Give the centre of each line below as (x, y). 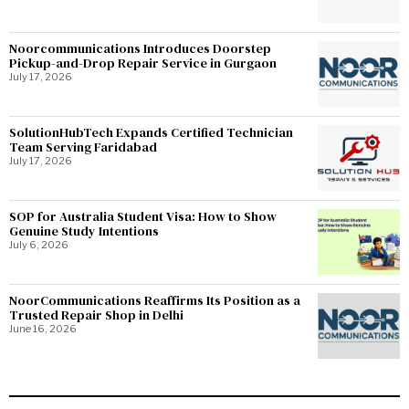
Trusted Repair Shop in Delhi (96, 315)
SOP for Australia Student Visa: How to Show (143, 216)
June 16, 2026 (43, 328)
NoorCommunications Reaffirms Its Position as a (155, 300)
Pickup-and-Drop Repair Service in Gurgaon (143, 63)
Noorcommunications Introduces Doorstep (140, 48)
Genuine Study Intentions (84, 231)
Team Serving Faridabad (83, 147)
